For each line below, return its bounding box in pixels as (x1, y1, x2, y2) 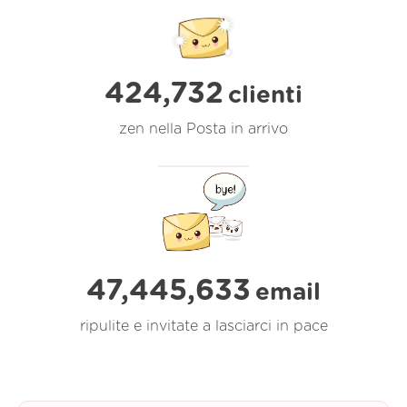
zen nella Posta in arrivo (119, 121, 288, 136)
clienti (228, 83, 303, 107)
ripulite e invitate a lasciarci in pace (79, 318, 328, 333)
